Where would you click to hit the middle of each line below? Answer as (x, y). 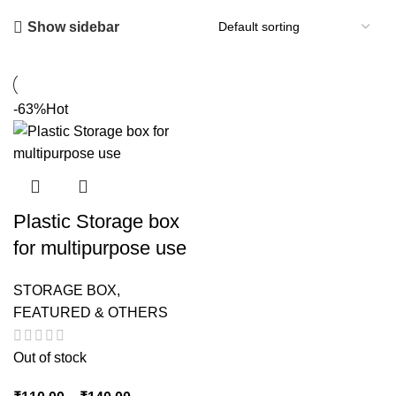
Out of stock (50, 358)
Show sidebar (74, 27)
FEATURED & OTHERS (91, 312)
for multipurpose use (100, 248)
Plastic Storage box (96, 221)
